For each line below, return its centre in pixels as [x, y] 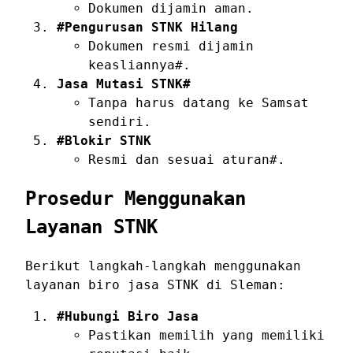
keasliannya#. [139, 65]
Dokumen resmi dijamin [171, 46]
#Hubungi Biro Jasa [128, 317]
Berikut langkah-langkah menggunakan [163, 266]
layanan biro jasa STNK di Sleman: [155, 285]
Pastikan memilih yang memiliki [206, 336]
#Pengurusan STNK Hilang [147, 27]
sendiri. [120, 121]
